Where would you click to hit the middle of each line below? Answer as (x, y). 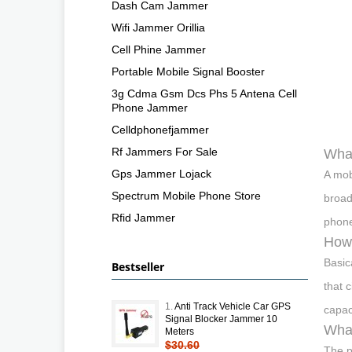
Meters (180, 331)
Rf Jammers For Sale (165, 151)
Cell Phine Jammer (159, 49)
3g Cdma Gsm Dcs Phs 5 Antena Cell (204, 93)
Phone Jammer (150, 107)
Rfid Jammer (143, 217)
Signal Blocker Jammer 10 (221, 319)
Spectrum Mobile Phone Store (186, 195)
